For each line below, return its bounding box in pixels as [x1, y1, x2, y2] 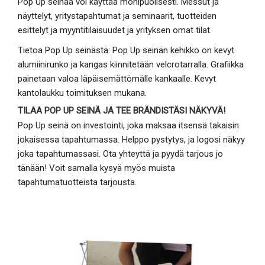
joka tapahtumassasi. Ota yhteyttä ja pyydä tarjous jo [18, 148, 223, 159]
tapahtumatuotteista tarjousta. [18, 177, 139, 188]
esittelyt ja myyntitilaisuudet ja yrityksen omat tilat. [18, 25, 212, 35]
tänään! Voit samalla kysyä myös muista [18, 163, 175, 173]
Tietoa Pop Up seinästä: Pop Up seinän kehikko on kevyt [18, 45, 234, 56]
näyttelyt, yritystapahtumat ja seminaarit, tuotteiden [18, 11, 216, 21]
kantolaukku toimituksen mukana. [18, 88, 147, 98]
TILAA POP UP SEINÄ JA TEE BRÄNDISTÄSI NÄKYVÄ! [18, 105, 225, 116]
